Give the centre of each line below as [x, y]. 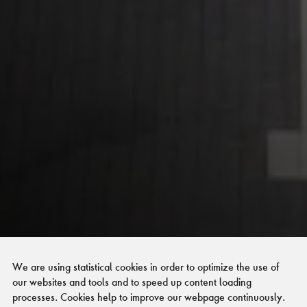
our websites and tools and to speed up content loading [132, 282]
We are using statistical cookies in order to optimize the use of [145, 267]
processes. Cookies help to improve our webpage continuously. [148, 297]
